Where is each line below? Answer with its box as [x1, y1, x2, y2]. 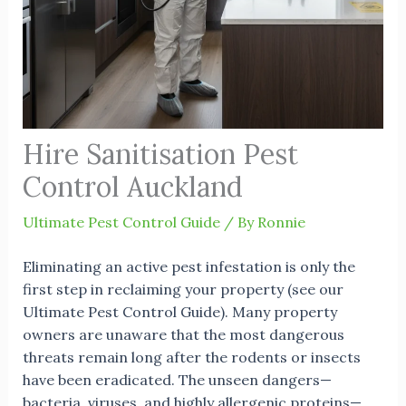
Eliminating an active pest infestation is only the [22, 257, 355, 276]
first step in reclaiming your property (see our [22, 280, 343, 299]
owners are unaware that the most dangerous [22, 325, 344, 344]
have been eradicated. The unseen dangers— [22, 371, 332, 390]
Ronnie [256, 212, 305, 231]
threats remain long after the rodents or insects [22, 348, 361, 367]
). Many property [219, 303, 337, 322]
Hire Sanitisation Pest [22, 136, 298, 171]
